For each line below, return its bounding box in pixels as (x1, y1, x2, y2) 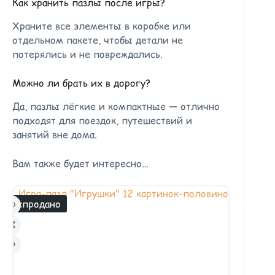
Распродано (7, 196, 61, 211)
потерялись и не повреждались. (12, 47, 163, 61)
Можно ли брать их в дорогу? (12, 76, 150, 90)
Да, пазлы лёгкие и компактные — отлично (12, 98, 220, 113)
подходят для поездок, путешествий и (12, 112, 192, 127)
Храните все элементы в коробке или (12, 18, 191, 33)
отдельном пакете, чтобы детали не (12, 33, 183, 47)
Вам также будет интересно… (12, 155, 149, 170)
